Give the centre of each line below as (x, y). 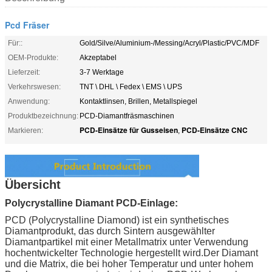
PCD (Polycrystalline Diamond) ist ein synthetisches (117, 220)
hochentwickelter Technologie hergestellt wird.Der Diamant (131, 253)
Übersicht (33, 184)
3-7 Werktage (102, 72)
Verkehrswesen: (34, 87)
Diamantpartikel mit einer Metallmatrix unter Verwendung (127, 242)
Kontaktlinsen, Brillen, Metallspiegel (138, 101)
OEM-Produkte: (33, 57)
